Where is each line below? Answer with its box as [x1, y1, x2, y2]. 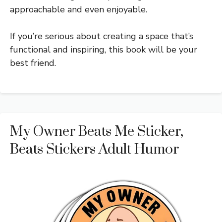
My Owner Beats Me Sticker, [10, 123, 183, 141]
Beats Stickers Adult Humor [10, 141, 179, 159]
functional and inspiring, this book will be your [10, 44, 197, 56]
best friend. [10, 57, 56, 69]
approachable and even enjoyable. [10, 3, 147, 16]
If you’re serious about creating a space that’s [10, 30, 193, 43]
